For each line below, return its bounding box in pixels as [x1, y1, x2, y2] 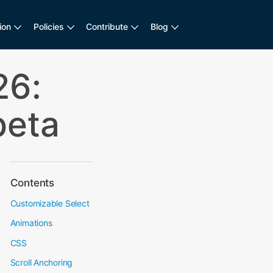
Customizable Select [10, 197, 90, 208]
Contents [10, 177, 54, 189]
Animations [10, 218, 52, 228]
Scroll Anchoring [10, 257, 73, 268]
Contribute [86, 21, 129, 32]
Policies [33, 21, 64, 32]
